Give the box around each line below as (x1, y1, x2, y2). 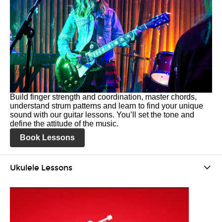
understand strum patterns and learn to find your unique (10, 102, 203, 110)
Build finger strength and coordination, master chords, (10, 93, 197, 101)
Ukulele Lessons (10, 163, 72, 172)
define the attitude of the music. (10, 119, 118, 128)
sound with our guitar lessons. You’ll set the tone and (10, 111, 194, 119)
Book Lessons (20, 133, 75, 142)
